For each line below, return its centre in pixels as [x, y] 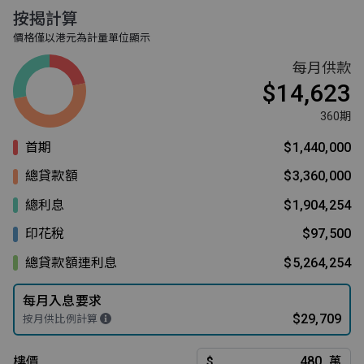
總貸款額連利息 [71, 262]
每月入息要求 [62, 301]
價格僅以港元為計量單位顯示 [82, 37]
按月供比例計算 [62, 319]
